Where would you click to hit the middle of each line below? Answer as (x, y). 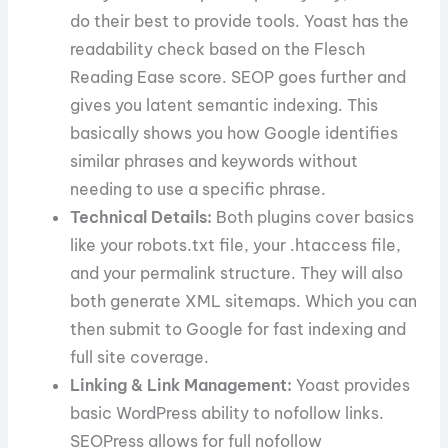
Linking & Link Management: (183, 384)
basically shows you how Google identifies (234, 132)
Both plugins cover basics (313, 216)
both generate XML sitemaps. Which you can (244, 300)
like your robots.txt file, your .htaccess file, (236, 244)
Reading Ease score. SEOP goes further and (238, 76)
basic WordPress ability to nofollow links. (227, 412)
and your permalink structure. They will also (237, 272)
